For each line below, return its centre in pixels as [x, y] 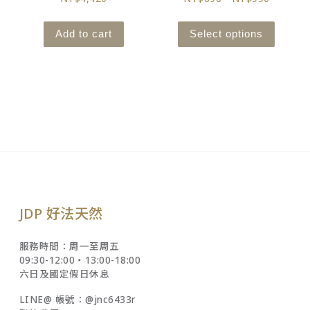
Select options [227, 34]
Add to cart [83, 34]
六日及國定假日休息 [64, 274]
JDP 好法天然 [61, 213]
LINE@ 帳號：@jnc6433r [77, 299]
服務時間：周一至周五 [69, 246]
